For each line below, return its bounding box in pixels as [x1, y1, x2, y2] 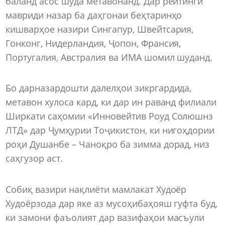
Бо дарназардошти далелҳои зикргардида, [6, 82, 192, 94]
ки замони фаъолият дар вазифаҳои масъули [6, 211, 205, 223]
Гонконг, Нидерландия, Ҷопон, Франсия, [6, 37, 181, 49]
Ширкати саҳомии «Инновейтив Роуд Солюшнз [6, 110, 213, 123]
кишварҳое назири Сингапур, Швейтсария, [6, 23, 194, 35]
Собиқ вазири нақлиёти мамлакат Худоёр [6, 183, 187, 195]
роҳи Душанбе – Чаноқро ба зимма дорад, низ [6, 138, 210, 151]
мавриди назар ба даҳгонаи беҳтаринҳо [6, 9, 182, 21]
